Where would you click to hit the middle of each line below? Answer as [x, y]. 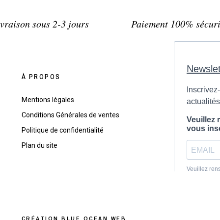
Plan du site [39, 146]
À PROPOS [41, 77]
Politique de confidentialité [62, 130]
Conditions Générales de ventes [70, 115]
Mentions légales [48, 100]
